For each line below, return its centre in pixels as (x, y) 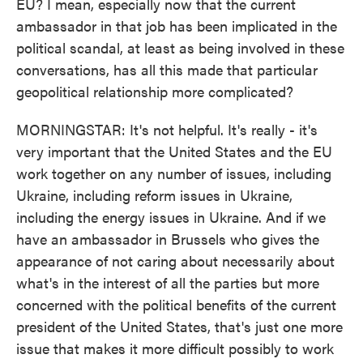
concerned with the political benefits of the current (176, 304)
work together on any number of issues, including (174, 173)
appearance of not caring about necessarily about (175, 261)
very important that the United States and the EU (174, 151)
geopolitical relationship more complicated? (155, 91)
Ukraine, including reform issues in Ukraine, (154, 195)
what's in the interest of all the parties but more (168, 282)
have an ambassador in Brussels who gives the (168, 239)
